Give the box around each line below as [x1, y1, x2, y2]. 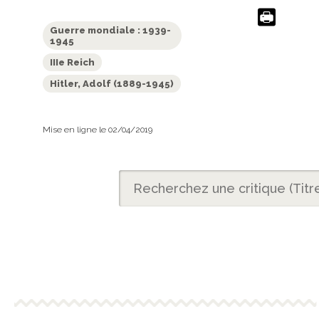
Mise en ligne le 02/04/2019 [43, 124, 152, 135]
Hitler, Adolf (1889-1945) [50, 78, 174, 89]
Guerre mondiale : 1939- [50, 24, 171, 36]
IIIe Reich [50, 56, 95, 68]
